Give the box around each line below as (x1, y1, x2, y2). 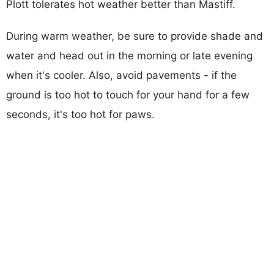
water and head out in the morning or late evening (6, 49, 253, 62)
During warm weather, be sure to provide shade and (6, 29, 263, 42)
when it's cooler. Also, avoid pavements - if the (6, 68, 237, 81)
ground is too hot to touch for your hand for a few (6, 88, 250, 101)
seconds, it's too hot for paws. (6, 108, 155, 120)
